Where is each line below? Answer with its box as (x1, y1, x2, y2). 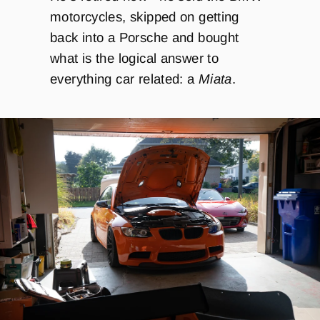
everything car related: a (50, 71, 199, 87)
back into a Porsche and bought (50, 30, 239, 46)
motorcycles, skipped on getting (50, 9, 239, 25)
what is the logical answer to (50, 51, 219, 66)
